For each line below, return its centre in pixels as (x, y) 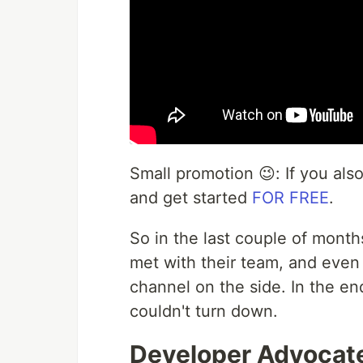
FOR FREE (290, 197)
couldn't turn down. (204, 311)
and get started (191, 197)
